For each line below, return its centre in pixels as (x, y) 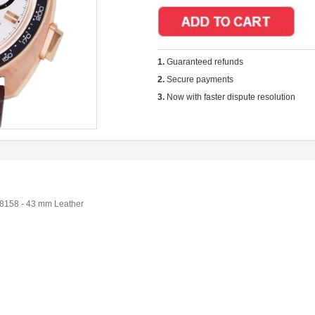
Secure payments (202, 79)
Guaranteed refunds (208, 62)
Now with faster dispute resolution (231, 97)
